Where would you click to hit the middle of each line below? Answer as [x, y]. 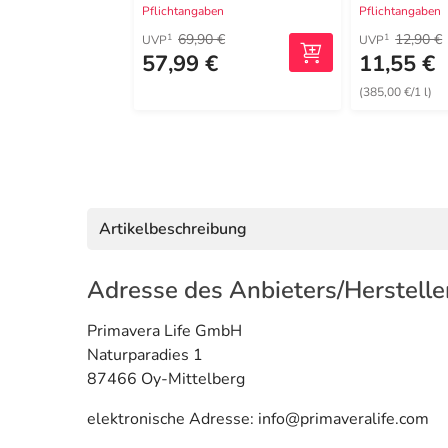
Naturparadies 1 [145, 355]
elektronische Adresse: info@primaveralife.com [258, 419]
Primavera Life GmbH [164, 331]
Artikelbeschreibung [173, 229]
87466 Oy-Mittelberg [166, 379]
